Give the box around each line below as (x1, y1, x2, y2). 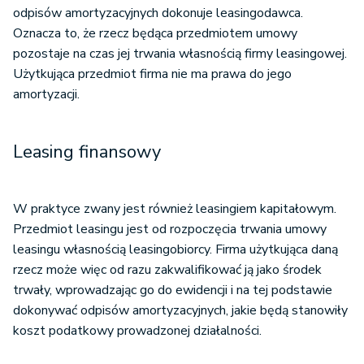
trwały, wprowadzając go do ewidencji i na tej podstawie (13, 281, 332, 299)
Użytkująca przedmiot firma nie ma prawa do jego (13, 65, 292, 83)
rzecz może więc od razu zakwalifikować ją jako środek (13, 261, 322, 279)
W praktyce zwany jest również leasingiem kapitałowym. (13, 200, 336, 218)
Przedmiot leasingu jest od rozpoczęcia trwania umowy (13, 220, 327, 238)
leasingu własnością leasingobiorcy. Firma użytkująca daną (13, 240, 338, 258)
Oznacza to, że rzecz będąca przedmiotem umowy (13, 24, 297, 42)
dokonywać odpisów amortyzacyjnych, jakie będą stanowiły (13, 301, 348, 319)
